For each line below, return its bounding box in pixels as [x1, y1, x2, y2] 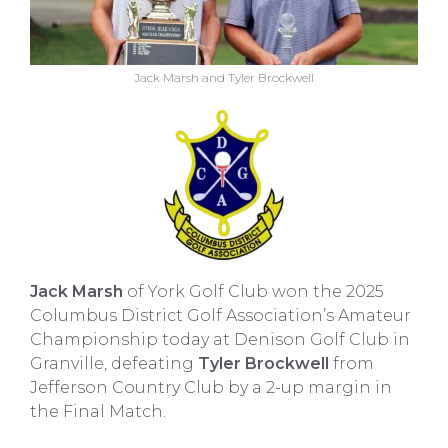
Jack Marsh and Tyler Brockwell [134, 70, 314, 85]
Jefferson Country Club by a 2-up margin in [30, 378, 392, 397]
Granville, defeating [30, 354, 198, 373]
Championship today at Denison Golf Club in [30, 330, 410, 349]
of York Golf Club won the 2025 [123, 282, 384, 301]
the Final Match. [30, 402, 166, 421]
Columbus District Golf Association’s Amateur [30, 306, 411, 325]
